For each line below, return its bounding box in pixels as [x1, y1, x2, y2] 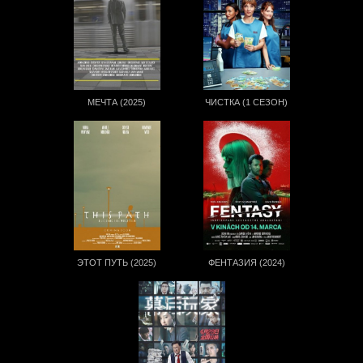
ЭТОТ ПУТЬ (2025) [77, 258, 156, 268]
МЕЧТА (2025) [88, 97, 146, 108]
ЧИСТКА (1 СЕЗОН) [205, 97, 288, 108]
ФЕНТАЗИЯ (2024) [207, 258, 285, 268]
